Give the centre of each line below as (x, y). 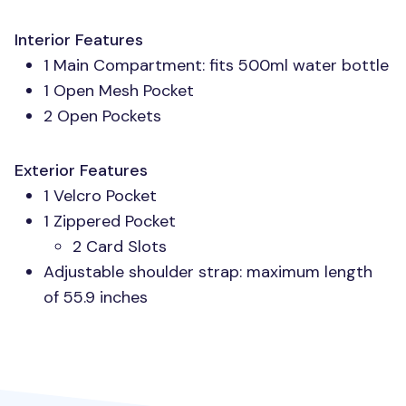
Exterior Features (81, 170)
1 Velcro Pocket (100, 196)
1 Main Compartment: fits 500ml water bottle (216, 65)
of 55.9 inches (96, 297)
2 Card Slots (120, 246)
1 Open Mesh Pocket (119, 91)
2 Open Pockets (102, 116)
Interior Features (79, 40)
